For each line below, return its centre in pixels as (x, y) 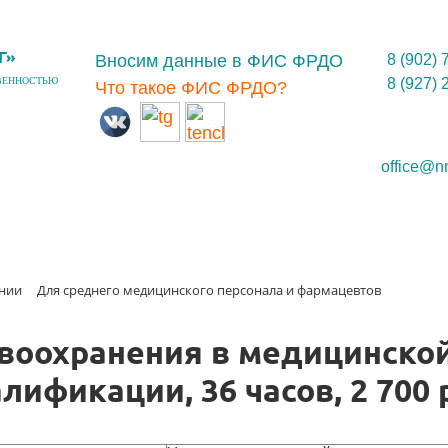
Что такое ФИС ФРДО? (191, 88)
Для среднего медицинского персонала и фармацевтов (209, 290)
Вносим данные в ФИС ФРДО (219, 61)
